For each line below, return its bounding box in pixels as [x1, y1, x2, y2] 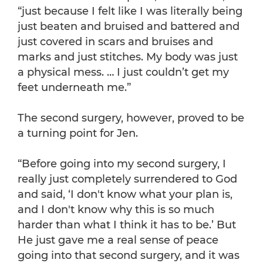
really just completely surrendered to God [18, 173, 237, 186]
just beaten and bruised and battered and [18, 20, 240, 33]
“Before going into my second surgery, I [18, 157, 226, 171]
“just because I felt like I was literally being [18, 5, 242, 18]
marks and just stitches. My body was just [18, 50, 238, 64]
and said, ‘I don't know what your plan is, [18, 188, 232, 201]
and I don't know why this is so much [18, 203, 214, 217]
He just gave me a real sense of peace [18, 234, 218, 247]
